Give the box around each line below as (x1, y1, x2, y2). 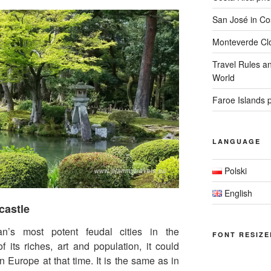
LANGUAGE (212, 136, 261, 146)
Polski (224, 164, 247, 177)
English (224, 186, 252, 199)
